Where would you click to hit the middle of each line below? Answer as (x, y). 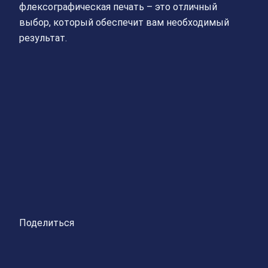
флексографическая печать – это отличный (118, 7)
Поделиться (47, 223)
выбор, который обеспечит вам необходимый (124, 23)
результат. (43, 38)
